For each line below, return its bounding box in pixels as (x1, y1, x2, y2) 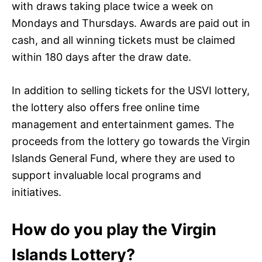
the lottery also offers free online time (12, 101, 199, 113)
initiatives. (12, 185, 61, 198)
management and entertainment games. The (12, 118, 234, 130)
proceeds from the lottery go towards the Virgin (12, 135, 250, 147)
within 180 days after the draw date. (12, 50, 191, 63)
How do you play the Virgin (12, 219, 216, 239)
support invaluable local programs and (12, 168, 201, 181)
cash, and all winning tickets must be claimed (12, 33, 235, 46)
